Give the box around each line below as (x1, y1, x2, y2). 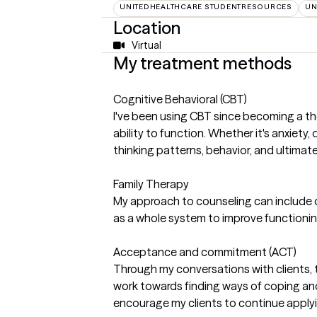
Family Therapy (113, 177, 189, 192)
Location (113, 18, 180, 39)
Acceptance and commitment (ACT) (113, 245, 296, 260)
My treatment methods (113, 53, 292, 74)
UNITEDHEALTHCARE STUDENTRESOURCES (120, 2, 292, 12)
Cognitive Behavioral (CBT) (113, 92, 247, 107)
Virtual (131, 39, 161, 52)
